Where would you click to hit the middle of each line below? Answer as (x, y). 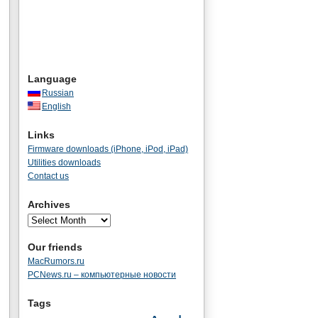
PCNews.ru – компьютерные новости (102, 275)
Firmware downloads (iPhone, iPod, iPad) (108, 149)
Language (52, 79)
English (56, 106)
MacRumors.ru (56, 261)
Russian (58, 93)
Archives (49, 204)
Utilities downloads (64, 163)
